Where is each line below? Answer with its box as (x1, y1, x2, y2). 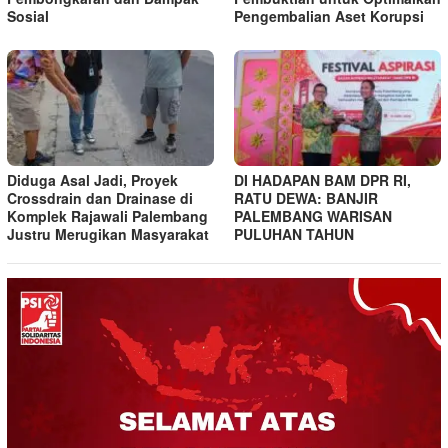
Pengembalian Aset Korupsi (234, 5, 424, 26)
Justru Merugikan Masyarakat (7, 223, 209, 244)
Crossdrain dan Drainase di (7, 187, 193, 208)
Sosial (7, 5, 49, 26)
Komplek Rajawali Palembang (7, 205, 208, 226)
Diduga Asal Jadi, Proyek (7, 169, 178, 190)
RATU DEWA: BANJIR (234, 187, 378, 208)
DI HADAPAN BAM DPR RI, (234, 169, 411, 190)
